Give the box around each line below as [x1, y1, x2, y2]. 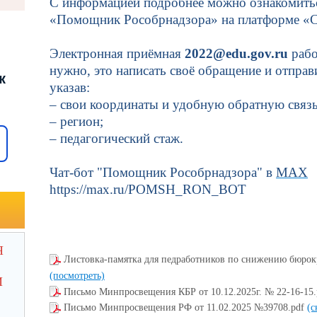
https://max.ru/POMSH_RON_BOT [50, 182, 246, 197]
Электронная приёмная [50, 46, 185, 61]
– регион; [50, 114, 103, 129]
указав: [50, 80, 90, 95]
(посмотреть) [50, 270, 105, 281]
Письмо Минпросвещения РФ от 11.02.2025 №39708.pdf [64, 302, 307, 313]
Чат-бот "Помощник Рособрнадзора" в [50, 165, 276, 180]
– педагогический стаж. [50, 131, 183, 146]
